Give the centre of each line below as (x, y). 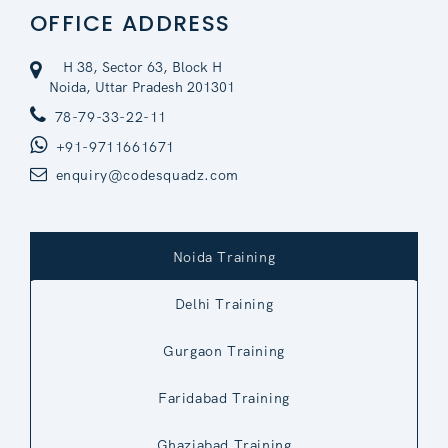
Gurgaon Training (224, 350)
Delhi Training (224, 303)
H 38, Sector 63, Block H (142, 66)
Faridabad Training (224, 397)
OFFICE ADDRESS (130, 23)
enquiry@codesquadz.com (147, 174)
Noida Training (224, 256)
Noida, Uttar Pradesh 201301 (142, 86)
